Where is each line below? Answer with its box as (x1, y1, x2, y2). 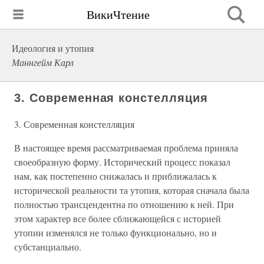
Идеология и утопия (12, 42, 94, 54)
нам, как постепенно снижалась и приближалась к (14, 170, 217, 182)
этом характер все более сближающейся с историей (14, 212, 221, 225)
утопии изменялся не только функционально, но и (14, 226, 217, 239)
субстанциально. (14, 240, 81, 253)
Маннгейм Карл (12, 56, 74, 68)
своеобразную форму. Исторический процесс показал (14, 156, 230, 168)
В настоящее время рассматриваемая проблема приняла (14, 141, 238, 154)
